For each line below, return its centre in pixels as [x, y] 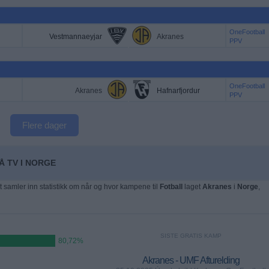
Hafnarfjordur [178, 91]
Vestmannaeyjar [75, 37]
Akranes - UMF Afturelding [191, 260]
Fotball [171, 187]
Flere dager [44, 125]
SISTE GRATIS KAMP [191, 236]
